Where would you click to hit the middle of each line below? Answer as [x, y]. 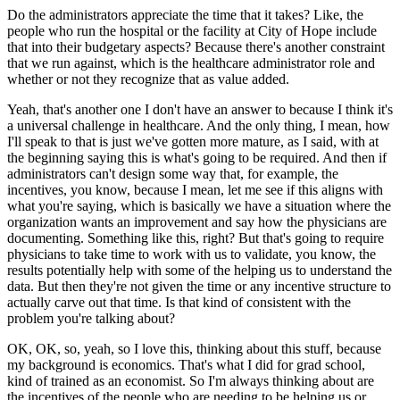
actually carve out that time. [84, 302]
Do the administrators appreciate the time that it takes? [158, 14]
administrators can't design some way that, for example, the [173, 173]
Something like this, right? [161, 237]
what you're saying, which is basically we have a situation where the [199, 205]
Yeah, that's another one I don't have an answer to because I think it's [200, 109]
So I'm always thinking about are [282, 380]
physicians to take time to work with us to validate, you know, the [192, 254]
